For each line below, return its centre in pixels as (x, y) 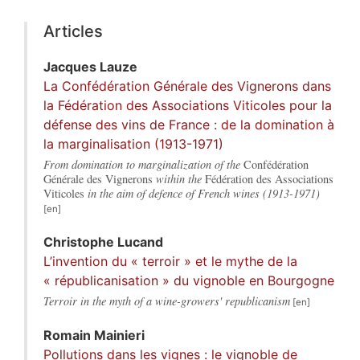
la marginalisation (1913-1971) (133, 144)
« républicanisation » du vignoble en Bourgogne (189, 281)
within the (179, 179)
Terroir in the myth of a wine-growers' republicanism (167, 301)
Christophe (80, 242)
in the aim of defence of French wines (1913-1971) (202, 194)
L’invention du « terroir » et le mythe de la (170, 262)
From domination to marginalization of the (143, 165)
